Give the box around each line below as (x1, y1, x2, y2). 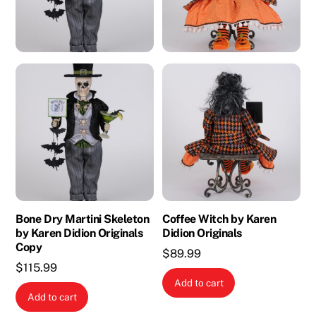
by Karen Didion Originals (16, 226, 143, 240)
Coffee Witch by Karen (162, 212, 276, 226)
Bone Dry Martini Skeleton (16, 212, 150, 226)
